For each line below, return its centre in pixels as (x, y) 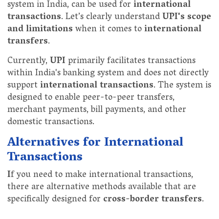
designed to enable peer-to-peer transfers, (91, 99)
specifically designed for (55, 200)
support (24, 86)
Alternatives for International (95, 144)
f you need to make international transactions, (102, 176)
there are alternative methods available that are (102, 188)
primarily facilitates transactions (131, 62)
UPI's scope (187, 18)
